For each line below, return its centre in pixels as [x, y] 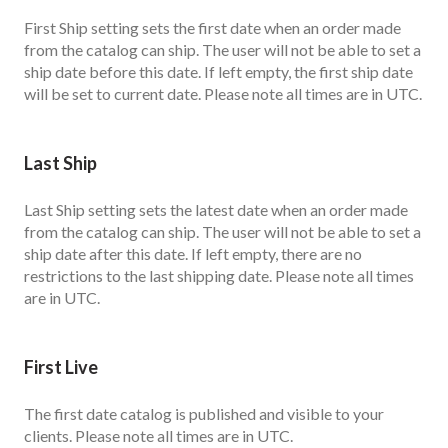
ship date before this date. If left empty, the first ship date [218, 72]
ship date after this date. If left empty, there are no [193, 254]
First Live [61, 366]
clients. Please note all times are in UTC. [160, 435]
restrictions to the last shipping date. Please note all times [219, 276]
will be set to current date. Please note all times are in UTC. [223, 94]
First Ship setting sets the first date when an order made [212, 28]
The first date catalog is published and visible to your [204, 413]
